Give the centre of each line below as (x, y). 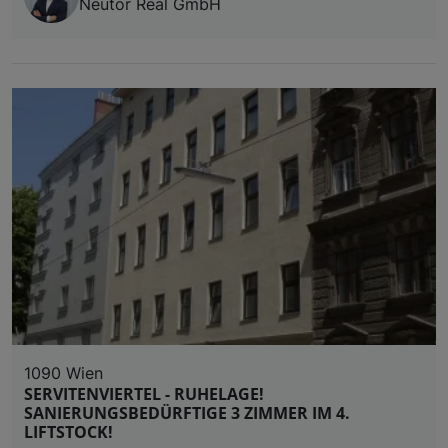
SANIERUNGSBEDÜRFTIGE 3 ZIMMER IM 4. (187, 412)
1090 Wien (63, 372)
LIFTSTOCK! (68, 431)
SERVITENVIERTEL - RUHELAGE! (144, 393)
